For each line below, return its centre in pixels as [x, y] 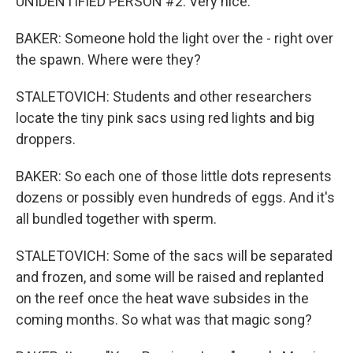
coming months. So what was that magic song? [164, 320]
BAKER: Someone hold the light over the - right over [175, 38]
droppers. [46, 139]
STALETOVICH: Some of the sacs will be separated [174, 256]
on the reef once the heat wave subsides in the [162, 298]
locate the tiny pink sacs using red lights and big [165, 118]
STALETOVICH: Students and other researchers [164, 97]
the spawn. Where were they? [108, 59]
